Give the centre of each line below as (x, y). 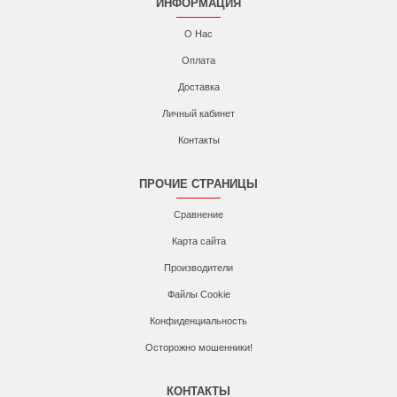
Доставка (198, 87)
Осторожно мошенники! (198, 347)
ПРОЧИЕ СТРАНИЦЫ (198, 184)
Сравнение (198, 214)
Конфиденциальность (198, 321)
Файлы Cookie (198, 294)
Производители (198, 268)
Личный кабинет (198, 113)
